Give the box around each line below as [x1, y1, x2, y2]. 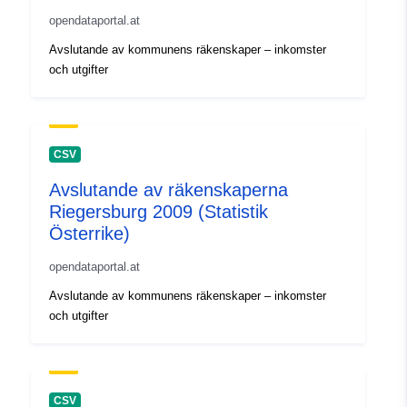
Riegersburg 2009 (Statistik [49, 202, 268, 223]
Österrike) [49, 223, 130, 244]
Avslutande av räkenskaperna [49, 180, 288, 201]
